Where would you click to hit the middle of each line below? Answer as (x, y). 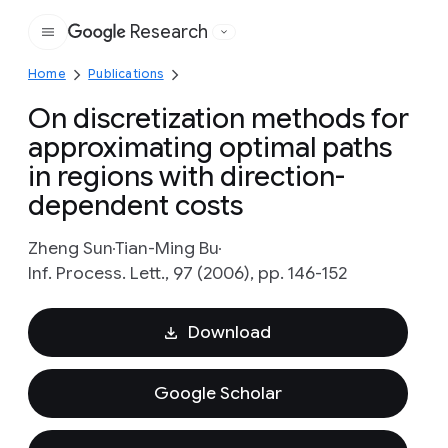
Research (169, 32)
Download (229, 332)
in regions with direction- (186, 176)
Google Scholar (218, 393)
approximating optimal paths (210, 147)
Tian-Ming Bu (167, 248)
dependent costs (135, 205)
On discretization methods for (218, 118)
